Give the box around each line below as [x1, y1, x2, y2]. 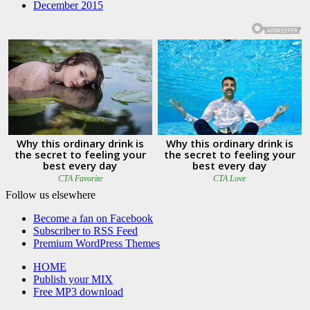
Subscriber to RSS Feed [33, 224, 138, 237]
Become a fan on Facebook [33, 212, 153, 224]
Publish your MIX [33, 273, 113, 285]
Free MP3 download [33, 285, 123, 298]
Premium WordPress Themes [33, 237, 160, 249]
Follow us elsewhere [6, 188, 95, 201]
